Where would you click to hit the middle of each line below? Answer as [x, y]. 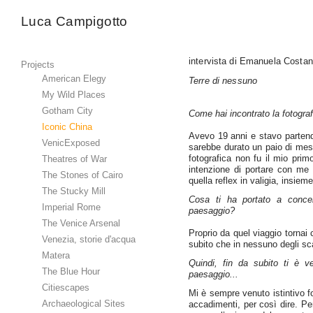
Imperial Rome [71, 207]
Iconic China [67, 127]
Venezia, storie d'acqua [89, 239]
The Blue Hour [71, 271]
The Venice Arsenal [81, 223]
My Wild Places [74, 95]
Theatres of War [74, 159]
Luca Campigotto [74, 21]
